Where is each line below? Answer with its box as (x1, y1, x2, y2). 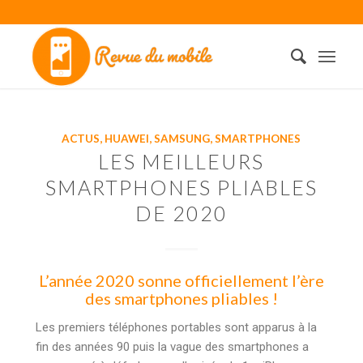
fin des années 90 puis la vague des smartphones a (35, 339, 309, 354)
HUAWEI (105, 132, 150, 145)
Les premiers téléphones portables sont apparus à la (35, 319, 317, 335)
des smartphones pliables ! (84, 288, 278, 308)
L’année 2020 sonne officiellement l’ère (38, 271, 324, 290)
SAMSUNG (154, 132, 211, 145)
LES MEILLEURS (98, 149, 265, 173)
